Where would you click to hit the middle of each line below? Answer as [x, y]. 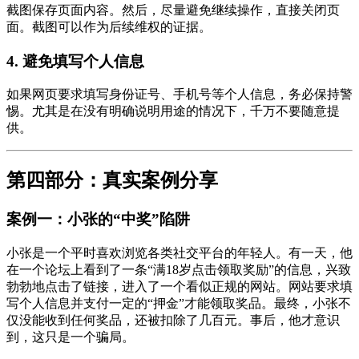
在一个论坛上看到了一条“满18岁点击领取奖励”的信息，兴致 [179, 270]
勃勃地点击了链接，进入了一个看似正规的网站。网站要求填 [179, 286]
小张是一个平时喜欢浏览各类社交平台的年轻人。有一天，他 [179, 253]
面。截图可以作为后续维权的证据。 [109, 27]
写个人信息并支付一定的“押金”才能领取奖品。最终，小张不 [179, 303]
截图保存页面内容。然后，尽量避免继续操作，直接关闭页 [173, 10]
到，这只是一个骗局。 [71, 337]
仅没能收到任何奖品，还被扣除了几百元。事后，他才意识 [173, 320]
